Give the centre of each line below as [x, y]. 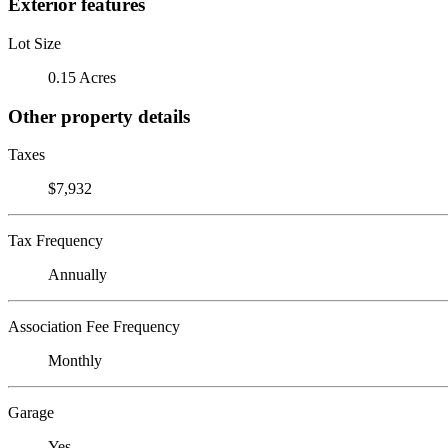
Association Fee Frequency [94, 327]
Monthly [75, 361]
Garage [31, 413]
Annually [77, 275]
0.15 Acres [82, 77]
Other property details [99, 116]
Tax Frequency [55, 241]
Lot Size [34, 43]
